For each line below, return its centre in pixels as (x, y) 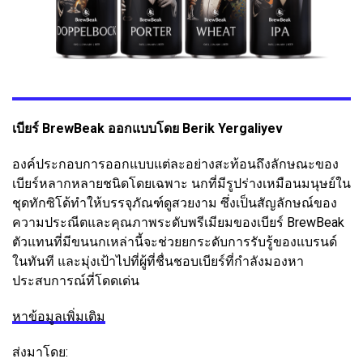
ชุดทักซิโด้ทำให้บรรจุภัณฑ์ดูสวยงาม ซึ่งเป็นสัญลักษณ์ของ (175, 203)
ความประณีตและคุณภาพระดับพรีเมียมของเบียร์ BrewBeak (178, 223)
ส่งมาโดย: (40, 352)
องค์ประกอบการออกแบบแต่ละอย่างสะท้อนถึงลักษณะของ (175, 164)
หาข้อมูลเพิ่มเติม (59, 317)
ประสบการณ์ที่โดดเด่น (76, 281)
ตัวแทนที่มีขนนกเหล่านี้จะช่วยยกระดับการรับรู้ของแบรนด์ (175, 242)
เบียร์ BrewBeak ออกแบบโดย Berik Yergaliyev (147, 129)
